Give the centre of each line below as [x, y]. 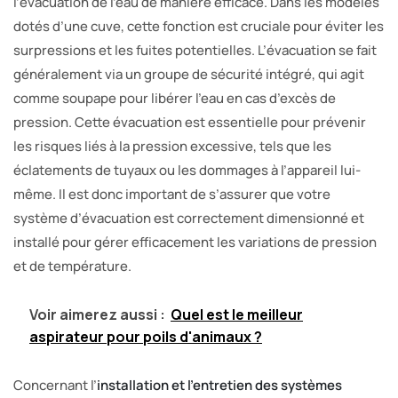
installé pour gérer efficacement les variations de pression [195, 243]
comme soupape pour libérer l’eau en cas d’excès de [175, 99]
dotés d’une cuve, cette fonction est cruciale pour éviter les [199, 27]
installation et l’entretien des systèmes [219, 386]
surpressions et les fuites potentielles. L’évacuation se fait [195, 51]
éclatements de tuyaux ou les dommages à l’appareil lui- [187, 171]
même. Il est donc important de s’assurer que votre [172, 195]
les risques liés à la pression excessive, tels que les [172, 147]
